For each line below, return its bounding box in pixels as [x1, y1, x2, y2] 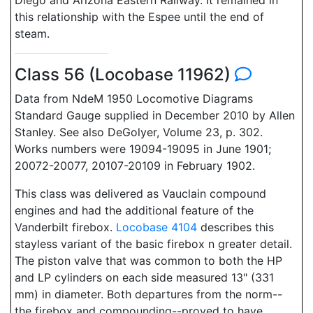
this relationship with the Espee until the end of [15, 10, 264, 24]
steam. [15, 27, 50, 41]
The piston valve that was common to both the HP [15, 254, 282, 268]
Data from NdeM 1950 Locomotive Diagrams [15, 92, 253, 105]
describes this [197, 220, 274, 234]
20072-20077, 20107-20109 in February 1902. [15, 159, 255, 173]
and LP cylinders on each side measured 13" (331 [15, 270, 274, 284]
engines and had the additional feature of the [15, 203, 254, 217]
